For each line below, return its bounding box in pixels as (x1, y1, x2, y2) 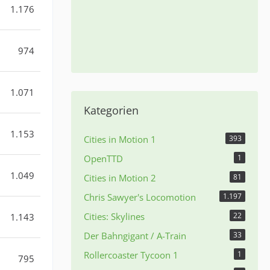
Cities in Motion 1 (84, 133, 156, 145)
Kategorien (84, 102, 139, 118)
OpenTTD (84, 152, 123, 165)
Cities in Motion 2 (84, 171, 156, 184)
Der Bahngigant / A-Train (84, 229, 186, 242)
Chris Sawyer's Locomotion (84, 190, 196, 203)
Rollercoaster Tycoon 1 (84, 248, 178, 261)
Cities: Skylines (84, 210, 145, 222)
